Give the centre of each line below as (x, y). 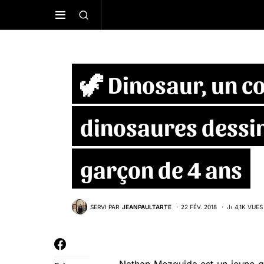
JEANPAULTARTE (147, 207)
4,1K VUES (249, 207)
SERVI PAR (105, 207)
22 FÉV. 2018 (199, 207)
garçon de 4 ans (161, 169)
